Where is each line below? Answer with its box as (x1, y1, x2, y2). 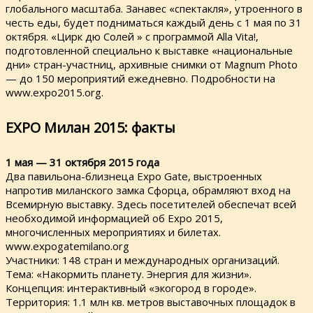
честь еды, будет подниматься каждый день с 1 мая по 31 (6, 15, 302, 30)
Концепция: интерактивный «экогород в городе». (6, 281, 256, 296)
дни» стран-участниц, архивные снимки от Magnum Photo (6, 57, 298, 72)
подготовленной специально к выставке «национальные (6, 43, 293, 58)
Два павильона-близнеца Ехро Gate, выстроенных (6, 169, 262, 184)
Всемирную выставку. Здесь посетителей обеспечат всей (6, 197, 296, 212)
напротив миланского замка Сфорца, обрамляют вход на (6, 183, 291, 198)
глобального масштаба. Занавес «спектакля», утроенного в (6, 1, 303, 16)
